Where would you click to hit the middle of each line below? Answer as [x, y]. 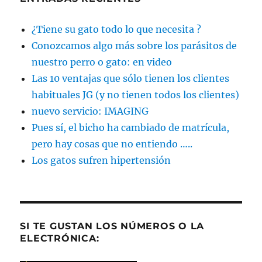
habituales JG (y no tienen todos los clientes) [136, 94]
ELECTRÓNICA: [60, 238]
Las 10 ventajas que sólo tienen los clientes [131, 78]
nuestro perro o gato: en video [102, 62]
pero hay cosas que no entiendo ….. [112, 144]
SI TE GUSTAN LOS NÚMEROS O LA [112, 226]
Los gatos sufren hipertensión [101, 160]
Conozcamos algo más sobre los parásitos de [135, 45]
